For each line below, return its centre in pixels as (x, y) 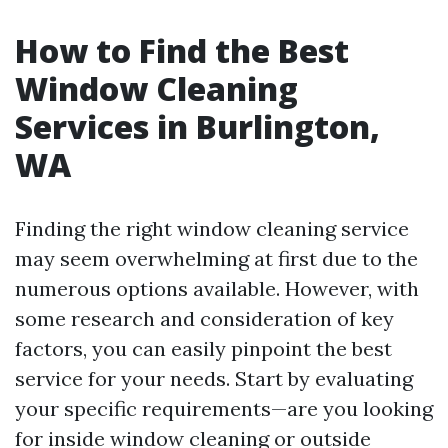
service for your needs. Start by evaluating (214, 379)
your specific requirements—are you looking (224, 409)
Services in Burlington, (197, 127)
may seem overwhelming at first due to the (216, 259)
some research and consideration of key (204, 319)
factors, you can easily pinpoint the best (203, 349)
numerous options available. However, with (217, 289)
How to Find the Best (182, 51)
